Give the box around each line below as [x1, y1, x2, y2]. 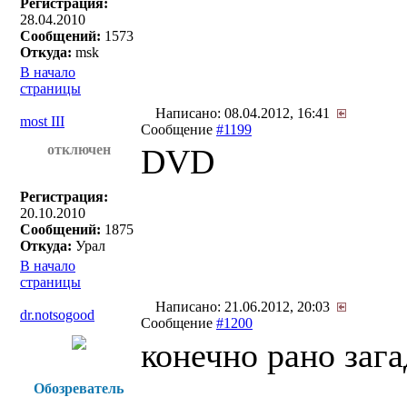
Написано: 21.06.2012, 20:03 [152, 299, 337, 314]
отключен [46, 142, 111, 157]
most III [20, 114, 65, 129]
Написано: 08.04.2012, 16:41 [152, 105, 337, 121]
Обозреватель [34, 381, 124, 396]
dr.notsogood [20, 307, 94, 323]
